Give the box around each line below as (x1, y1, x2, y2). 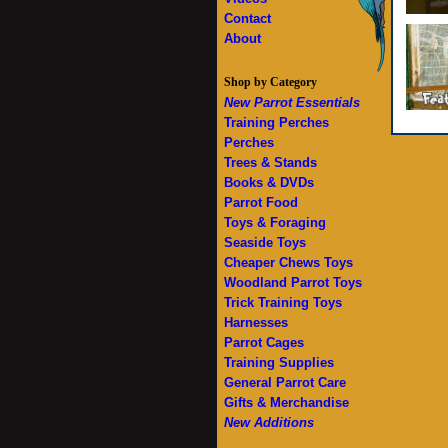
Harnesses (224, 315, 288, 330)
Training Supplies (224, 355, 334, 370)
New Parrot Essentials (224, 95, 360, 110)
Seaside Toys (224, 235, 306, 250)
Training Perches (224, 115, 329, 130)
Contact (224, 11, 271, 26)
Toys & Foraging (224, 215, 326, 230)
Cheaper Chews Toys (224, 255, 353, 270)
